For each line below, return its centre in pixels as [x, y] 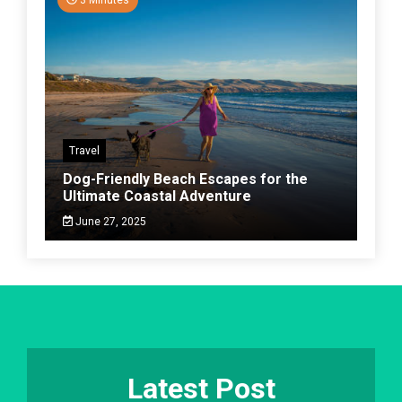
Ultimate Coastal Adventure [157, 196]
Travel [84, 150]
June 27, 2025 [109, 221]
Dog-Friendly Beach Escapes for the [185, 179]
